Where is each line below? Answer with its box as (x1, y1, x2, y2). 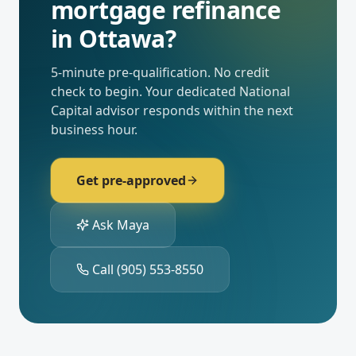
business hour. (51, 121, 137, 138)
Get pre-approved (76, 172, 186, 189)
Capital (51, 102, 92, 119)
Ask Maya (92, 216, 149, 234)
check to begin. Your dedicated (51, 83, 239, 100)
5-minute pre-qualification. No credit (51, 64, 269, 81)
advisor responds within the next (92, 102, 293, 119)
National (239, 83, 290, 100)
